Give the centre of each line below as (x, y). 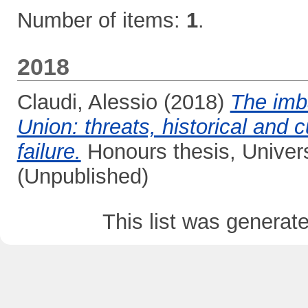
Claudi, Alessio (87, 102)
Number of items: (101, 20)
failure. (49, 151)
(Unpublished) (82, 176)
